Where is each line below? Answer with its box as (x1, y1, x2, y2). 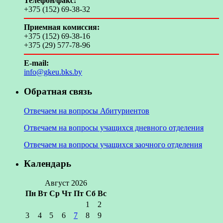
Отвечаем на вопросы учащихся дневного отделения (24, 123, 204, 132)
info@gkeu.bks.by (24, 68, 82, 77)
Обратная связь (24, 86, 92, 97)
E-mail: (24, 59, 49, 68)
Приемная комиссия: (24, 23, 100, 32)
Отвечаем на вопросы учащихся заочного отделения (24, 140, 202, 149)
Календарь (24, 158, 71, 169)
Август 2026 (45, 178, 87, 187)
